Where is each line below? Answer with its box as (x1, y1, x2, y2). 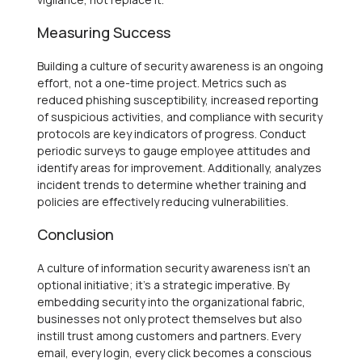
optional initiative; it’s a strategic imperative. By (37, 276, 289, 293)
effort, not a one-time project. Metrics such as (37, 74, 287, 90)
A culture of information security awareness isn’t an (37, 259, 310, 276)
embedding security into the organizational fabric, (37, 293, 305, 309)
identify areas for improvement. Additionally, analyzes (37, 159, 322, 175)
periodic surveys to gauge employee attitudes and (37, 142, 310, 158)
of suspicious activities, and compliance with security (37, 108, 322, 124)
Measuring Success (37, 22, 170, 42)
